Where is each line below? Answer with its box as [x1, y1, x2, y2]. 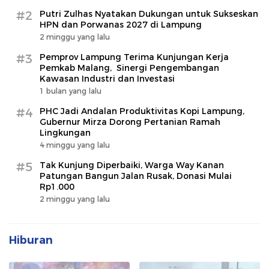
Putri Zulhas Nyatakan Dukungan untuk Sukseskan [40, 8, 258, 20]
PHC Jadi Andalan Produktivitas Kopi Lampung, [40, 106, 244, 117]
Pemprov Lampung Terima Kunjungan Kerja [40, 52, 229, 63]
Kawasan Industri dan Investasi [40, 73, 177, 85]
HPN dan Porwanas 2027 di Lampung [40, 19, 202, 31]
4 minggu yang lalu [40, 141, 110, 150]
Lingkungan [40, 127, 91, 139]
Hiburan [9, 234, 53, 247]
